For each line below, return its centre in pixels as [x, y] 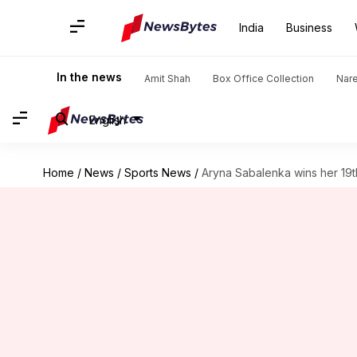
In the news [89, 77]
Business [309, 27]
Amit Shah [167, 78]
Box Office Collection [263, 78]
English [108, 120]
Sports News [157, 173]
